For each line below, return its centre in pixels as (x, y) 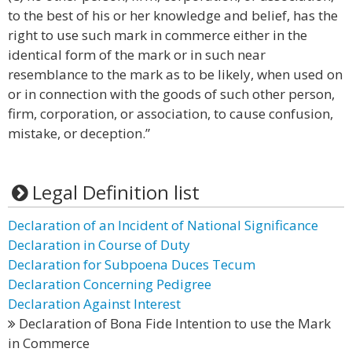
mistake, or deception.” (79, 133)
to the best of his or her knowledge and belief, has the (173, 15)
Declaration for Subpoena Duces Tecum (132, 264)
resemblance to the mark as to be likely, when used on (175, 74)
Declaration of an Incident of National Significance (163, 225)
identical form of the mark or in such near (137, 55)
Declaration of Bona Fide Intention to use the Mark (173, 323)
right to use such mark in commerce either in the (158, 35)
